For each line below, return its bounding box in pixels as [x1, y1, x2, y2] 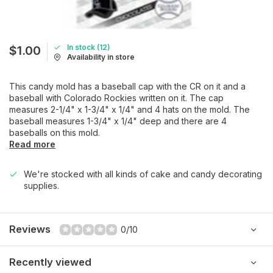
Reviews [9, 223, 51, 235]
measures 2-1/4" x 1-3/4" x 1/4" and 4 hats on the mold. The [9, 104, 250, 115]
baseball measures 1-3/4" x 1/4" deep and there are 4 [9, 116, 227, 126]
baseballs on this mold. [9, 127, 100, 138]
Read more [9, 139, 55, 149]
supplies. [24, 180, 59, 191]
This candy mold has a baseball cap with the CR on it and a [9, 81, 246, 91]
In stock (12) [67, 43, 110, 52]
